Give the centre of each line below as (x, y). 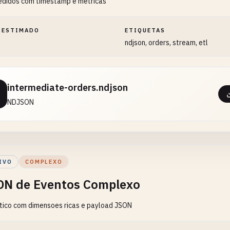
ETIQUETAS (145, 30)
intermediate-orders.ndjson (68, 88)
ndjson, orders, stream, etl (167, 43)
